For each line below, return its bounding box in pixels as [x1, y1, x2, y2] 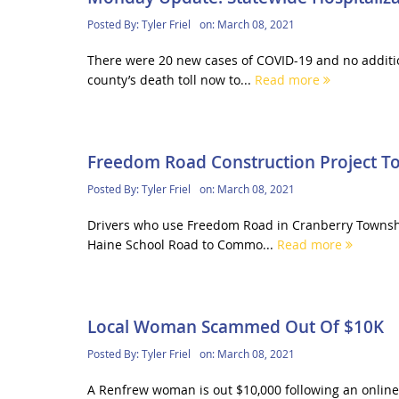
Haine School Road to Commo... [86, 236, 277, 253]
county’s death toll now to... [86, 70, 255, 88]
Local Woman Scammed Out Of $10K [86, 315, 384, 339]
